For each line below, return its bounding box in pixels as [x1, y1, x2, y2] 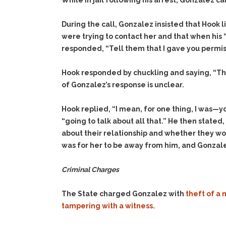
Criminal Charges [62, 165, 119, 174]
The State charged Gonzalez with [62, 190, 186, 198]
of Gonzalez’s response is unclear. [62, 81, 184, 89]
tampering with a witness [62, 202, 153, 210]
